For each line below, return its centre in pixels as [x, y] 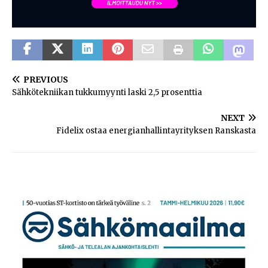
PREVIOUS [46, 79]
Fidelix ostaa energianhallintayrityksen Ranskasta [156, 130]
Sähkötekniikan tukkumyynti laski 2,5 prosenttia [107, 92]
